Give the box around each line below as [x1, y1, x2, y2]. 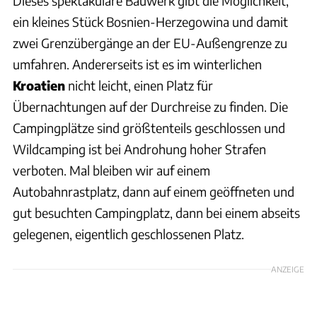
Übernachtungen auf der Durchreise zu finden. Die [13, 98, 288, 115]
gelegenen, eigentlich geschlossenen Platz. [13, 225, 244, 242]
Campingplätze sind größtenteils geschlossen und [13, 119, 285, 136]
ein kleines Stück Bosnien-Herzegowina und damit [13, 13, 288, 30]
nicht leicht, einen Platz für [65, 76, 213, 93]
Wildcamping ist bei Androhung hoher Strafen [13, 140, 266, 157]
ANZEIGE [271, 263, 304, 274]
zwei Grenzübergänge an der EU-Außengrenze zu [13, 34, 287, 51]
